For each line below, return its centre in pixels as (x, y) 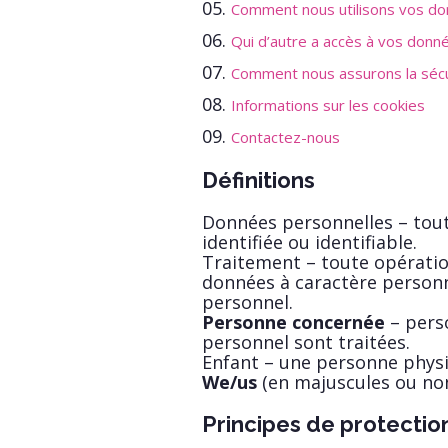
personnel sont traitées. (306, 342)
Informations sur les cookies (328, 105)
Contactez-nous (285, 137)
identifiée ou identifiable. (309, 242)
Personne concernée (293, 322)
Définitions (258, 180)
